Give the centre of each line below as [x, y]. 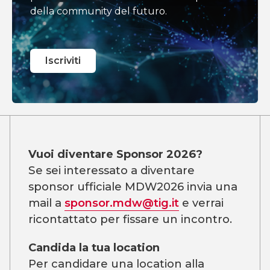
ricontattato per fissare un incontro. [130, 219]
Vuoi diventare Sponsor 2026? [115, 154]
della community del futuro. [99, 11]
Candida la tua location [94, 247]
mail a [46, 203]
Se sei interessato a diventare [111, 170]
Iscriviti [63, 61]
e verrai [201, 203]
